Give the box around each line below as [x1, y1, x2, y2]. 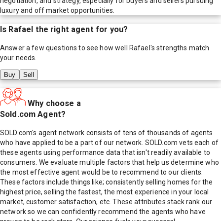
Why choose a [28, 98, 81, 108]
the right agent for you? [33, 24, 128, 34]
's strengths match [150, 44, 210, 52]
